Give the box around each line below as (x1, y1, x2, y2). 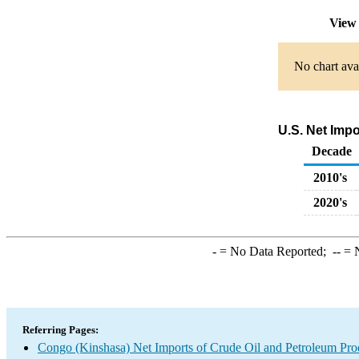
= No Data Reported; (216, 244, 333, 258)
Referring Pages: (22, 324, 99, 336)
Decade (312, 144, 352, 158)
